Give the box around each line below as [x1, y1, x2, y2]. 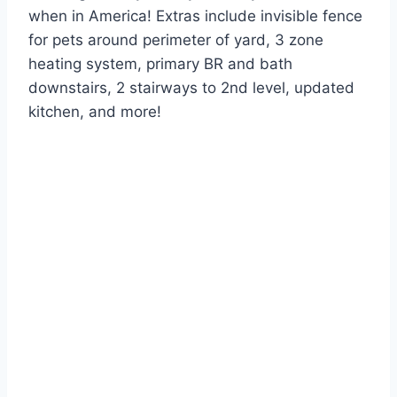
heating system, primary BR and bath [28, 55, 292, 74]
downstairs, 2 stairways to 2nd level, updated [28, 79, 354, 97]
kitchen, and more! [28, 103, 161, 121]
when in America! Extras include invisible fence [28, 7, 362, 26]
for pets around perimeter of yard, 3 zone [28, 31, 323, 50]
